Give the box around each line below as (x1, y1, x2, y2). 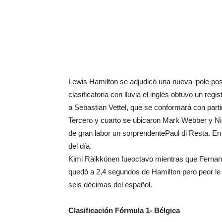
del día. (68, 142, 92, 150)
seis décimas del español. (68, 180, 152, 189)
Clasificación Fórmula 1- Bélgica (68, 206, 180, 215)
